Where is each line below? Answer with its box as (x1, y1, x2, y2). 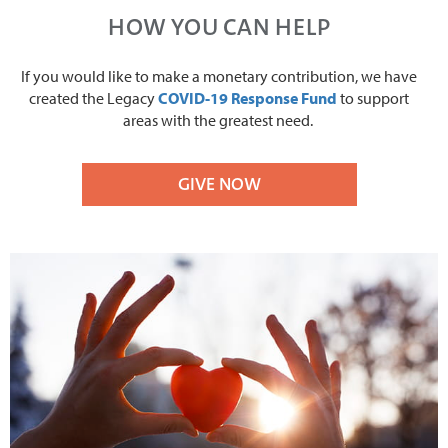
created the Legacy (29, 87, 158, 108)
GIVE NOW (177, 171, 261, 196)
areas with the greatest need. (122, 109, 316, 130)
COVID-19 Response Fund (158, 87, 337, 108)
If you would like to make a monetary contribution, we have (21, 65, 417, 86)
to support (337, 87, 409, 108)
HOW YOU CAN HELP (108, 10, 330, 43)
